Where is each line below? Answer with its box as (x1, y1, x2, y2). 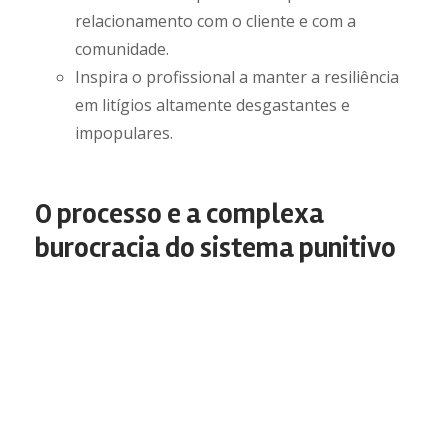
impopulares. (75, 122, 173, 144)
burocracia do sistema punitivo (35, 231, 396, 265)
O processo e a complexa (35, 197, 324, 231)
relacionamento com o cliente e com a (75, 10, 356, 32)
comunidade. (75, 38, 169, 60)
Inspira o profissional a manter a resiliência (75, 66, 399, 88)
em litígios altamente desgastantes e (75, 94, 350, 116)
